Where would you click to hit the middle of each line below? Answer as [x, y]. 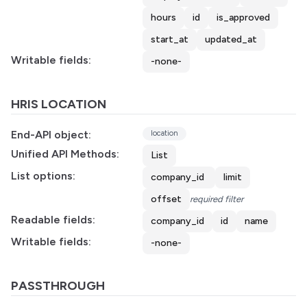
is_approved [243, 17]
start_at [170, 39]
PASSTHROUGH [58, 286]
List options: [43, 176]
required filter [217, 199]
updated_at [231, 39]
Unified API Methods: [65, 154]
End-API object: [51, 135]
